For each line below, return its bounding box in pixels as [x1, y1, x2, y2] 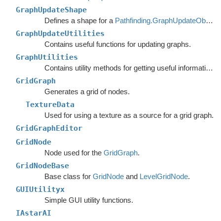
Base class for [44, 172, 93, 181]
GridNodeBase [16, 161, 69, 170]
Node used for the [44, 148, 104, 157]
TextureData [26, 100, 74, 109]
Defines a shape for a [44, 16, 115, 25]
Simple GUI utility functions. [44, 196, 133, 204]
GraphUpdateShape [16, 5, 87, 14]
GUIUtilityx [16, 185, 65, 194]
